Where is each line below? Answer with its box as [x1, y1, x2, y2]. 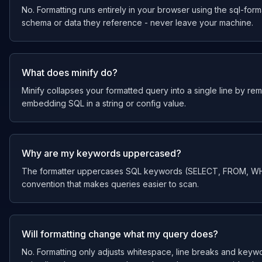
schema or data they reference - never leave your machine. [22, 18, 253, 27]
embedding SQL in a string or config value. [22, 98, 186, 108]
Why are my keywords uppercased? [22, 147, 181, 159]
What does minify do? [22, 67, 118, 78]
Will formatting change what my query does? [22, 228, 218, 240]
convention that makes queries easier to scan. [22, 179, 199, 189]
